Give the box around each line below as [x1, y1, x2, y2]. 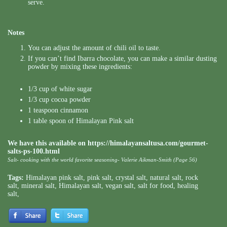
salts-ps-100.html [8, 147, 60, 156]
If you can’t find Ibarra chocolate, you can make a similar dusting [28, 55, 217, 63]
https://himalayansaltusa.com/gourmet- [88, 139, 208, 147]
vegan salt [105, 182, 134, 190]
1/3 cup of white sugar [28, 85, 92, 93]
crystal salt [116, 174, 146, 182]
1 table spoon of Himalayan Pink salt [28, 117, 134, 125]
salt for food [138, 182, 173, 190]
